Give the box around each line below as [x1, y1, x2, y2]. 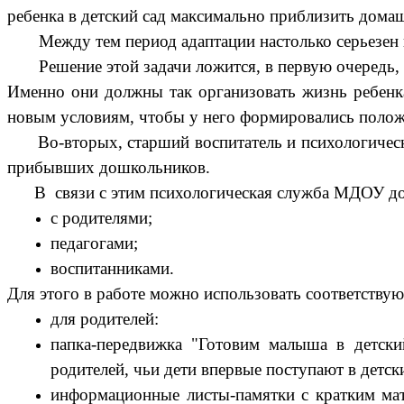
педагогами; [50, 234, 138, 253]
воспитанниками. [50, 259, 174, 279]
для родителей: [50, 309, 159, 329]
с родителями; [50, 208, 152, 228]
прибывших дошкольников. [7, 158, 210, 178]
